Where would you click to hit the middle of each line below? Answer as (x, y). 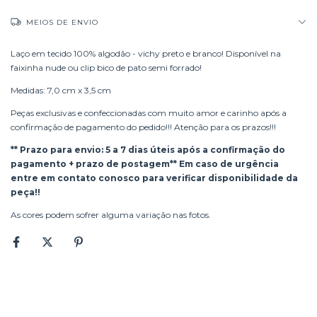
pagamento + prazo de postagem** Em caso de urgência (145, 164)
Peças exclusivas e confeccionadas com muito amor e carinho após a (149, 113)
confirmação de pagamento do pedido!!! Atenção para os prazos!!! (143, 127)
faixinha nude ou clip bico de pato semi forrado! (106, 68)
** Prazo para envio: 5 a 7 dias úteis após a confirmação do (148, 150)
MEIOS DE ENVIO (62, 22)
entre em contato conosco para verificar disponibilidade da (154, 178)
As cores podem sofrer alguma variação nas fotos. (111, 215)
